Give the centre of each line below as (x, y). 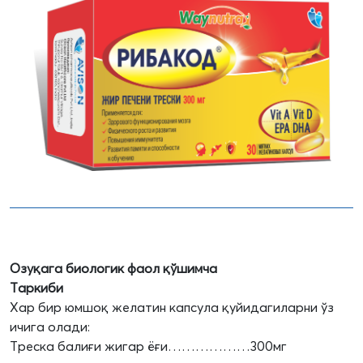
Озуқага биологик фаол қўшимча (113, 269)
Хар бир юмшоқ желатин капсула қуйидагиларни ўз (172, 307)
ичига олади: (50, 327)
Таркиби (36, 288)
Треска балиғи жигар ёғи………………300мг (148, 346)
